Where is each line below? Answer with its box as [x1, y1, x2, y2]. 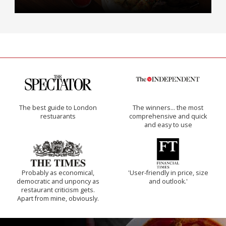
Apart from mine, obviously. [17, 194, 99, 203]
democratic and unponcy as [17, 177, 99, 186]
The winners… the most [133, 103, 203, 112]
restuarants [40, 112, 76, 121]
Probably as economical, [22, 168, 94, 178]
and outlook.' [148, 177, 188, 186]
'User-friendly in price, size [128, 168, 208, 178]
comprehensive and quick [129, 112, 207, 121]
